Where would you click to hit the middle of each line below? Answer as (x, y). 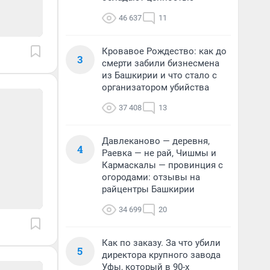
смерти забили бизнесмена (161, 63)
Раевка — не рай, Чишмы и (159, 153)
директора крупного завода (161, 255)
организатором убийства (155, 87)
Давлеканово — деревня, (156, 141)
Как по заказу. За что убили (161, 243)
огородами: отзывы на (151, 177)
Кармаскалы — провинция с (162, 165)
